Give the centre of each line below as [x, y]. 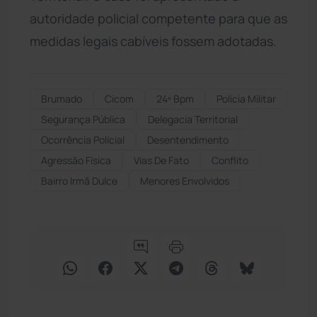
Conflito [230, 160]
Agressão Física [76, 160]
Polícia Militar [246, 98]
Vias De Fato [161, 160]
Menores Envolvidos [185, 180]
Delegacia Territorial [193, 119]
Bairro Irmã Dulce [79, 180]
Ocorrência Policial [83, 139]
